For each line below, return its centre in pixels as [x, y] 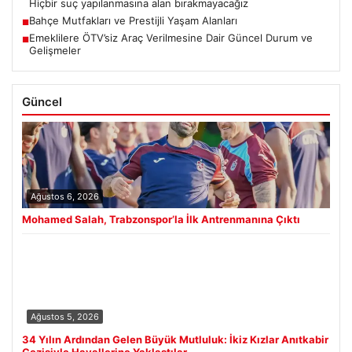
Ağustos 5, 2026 [65, 316]
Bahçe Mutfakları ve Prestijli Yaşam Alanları [133, 20]
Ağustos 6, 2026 [65, 196]
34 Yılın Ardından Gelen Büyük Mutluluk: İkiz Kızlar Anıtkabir [175, 339]
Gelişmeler [55, 50]
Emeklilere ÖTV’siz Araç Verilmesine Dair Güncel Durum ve [171, 37]
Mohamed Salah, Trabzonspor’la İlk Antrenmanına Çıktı [161, 219]
